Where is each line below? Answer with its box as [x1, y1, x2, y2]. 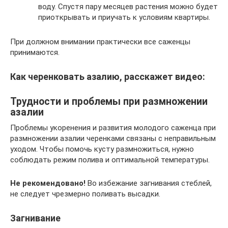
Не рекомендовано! [10, 179, 85, 188]
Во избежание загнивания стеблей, [85, 179, 212, 188]
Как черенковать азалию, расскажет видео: [10, 71, 205, 82]
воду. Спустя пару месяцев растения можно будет [38, 2, 218, 11]
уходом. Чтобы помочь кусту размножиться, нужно [10, 145, 194, 154]
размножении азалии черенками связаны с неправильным [10, 134, 216, 143]
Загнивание [10, 213, 61, 223]
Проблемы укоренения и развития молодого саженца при [10, 123, 216, 132]
